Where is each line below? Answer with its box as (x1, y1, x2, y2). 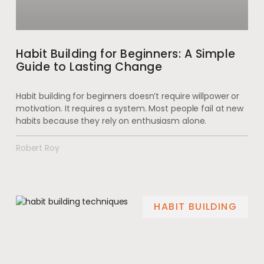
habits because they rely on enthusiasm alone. (15, 114, 207, 127)
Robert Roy (15, 141, 60, 154)
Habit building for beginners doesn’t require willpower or (15, 90, 240, 102)
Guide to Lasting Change (15, 58, 163, 75)
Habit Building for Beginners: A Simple (15, 45, 236, 62)
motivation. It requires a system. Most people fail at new (15, 102, 244, 114)
